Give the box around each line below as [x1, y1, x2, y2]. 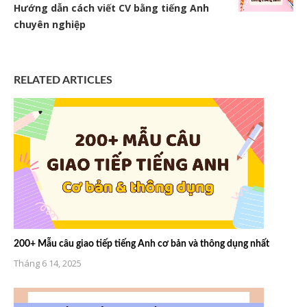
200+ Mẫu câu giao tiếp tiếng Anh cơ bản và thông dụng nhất [14, 239, 269, 249]
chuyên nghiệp [14, 18, 86, 32]
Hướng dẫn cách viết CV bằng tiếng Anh [14, 1, 209, 15]
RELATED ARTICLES [14, 75, 112, 86]
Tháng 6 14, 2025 [14, 257, 82, 270]
